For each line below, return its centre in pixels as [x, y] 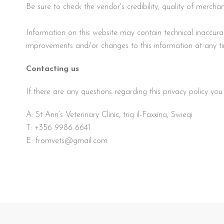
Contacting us [52, 69]
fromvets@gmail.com [71, 141]
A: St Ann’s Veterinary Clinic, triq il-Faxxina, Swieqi [109, 115]
